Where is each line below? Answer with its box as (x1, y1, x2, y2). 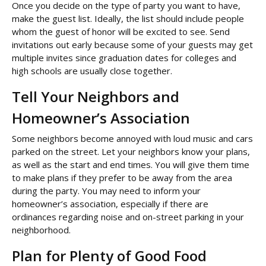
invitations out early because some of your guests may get (12, 39, 253, 51)
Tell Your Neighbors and (12, 87, 179, 107)
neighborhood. (12, 224, 71, 236)
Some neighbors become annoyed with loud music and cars (12, 132, 253, 145)
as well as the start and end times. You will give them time (12, 159, 249, 171)
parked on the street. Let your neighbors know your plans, (12, 145, 250, 158)
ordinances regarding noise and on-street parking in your (12, 211, 244, 223)
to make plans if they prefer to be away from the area (12, 172, 232, 184)
